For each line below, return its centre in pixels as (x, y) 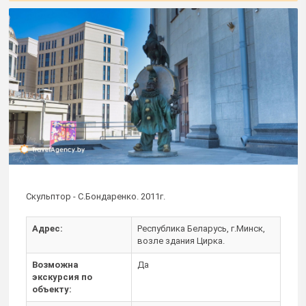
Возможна (55, 265)
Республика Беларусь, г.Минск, (201, 229)
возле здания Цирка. (181, 241)
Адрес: (47, 229)
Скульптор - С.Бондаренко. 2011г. (96, 197)
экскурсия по (62, 277)
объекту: (52, 290)
